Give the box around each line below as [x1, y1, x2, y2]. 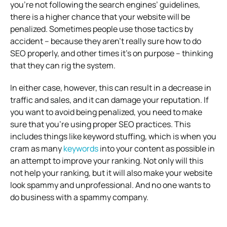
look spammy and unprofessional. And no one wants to [10, 179, 210, 191]
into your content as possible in [98, 142, 215, 154]
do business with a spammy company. [10, 191, 148, 203]
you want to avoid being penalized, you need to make [10, 106, 202, 118]
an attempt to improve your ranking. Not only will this [10, 155, 203, 166]
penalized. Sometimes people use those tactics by [10, 23, 193, 34]
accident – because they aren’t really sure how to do [10, 35, 201, 47]
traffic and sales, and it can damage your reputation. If [10, 94, 209, 105]
